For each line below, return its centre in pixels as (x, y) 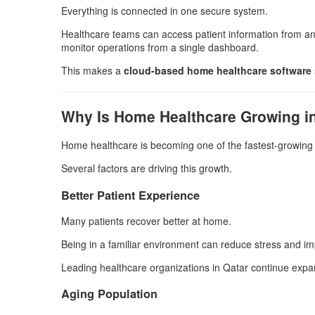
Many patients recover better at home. (146, 220)
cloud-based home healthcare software (218, 70)
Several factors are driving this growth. (147, 168)
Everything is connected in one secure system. (165, 10)
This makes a (92, 70)
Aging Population (109, 294)
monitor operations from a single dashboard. (160, 47)
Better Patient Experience (130, 195)
